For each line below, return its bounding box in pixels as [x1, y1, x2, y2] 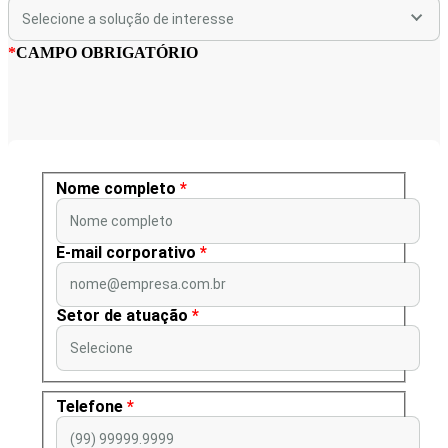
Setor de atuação [56, 306, 188, 326]
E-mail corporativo [56, 242, 196, 262]
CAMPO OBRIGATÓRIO [16, 44, 198, 62]
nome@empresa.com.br [69, 276, 226, 293]
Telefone [56, 397, 123, 417]
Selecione [69, 339, 133, 356]
